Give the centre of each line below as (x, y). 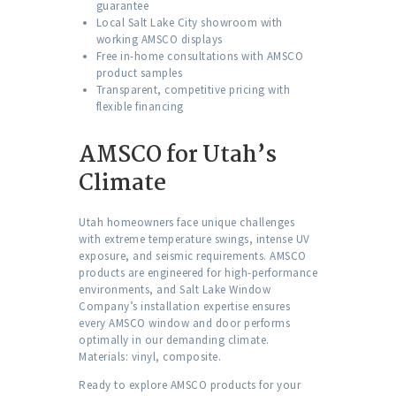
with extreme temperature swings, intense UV (194, 240)
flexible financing (140, 107)
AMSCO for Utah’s (178, 156)
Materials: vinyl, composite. (150, 357)
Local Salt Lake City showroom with (189, 23)
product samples (139, 73)
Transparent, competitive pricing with (193, 90)
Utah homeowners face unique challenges (187, 223)
